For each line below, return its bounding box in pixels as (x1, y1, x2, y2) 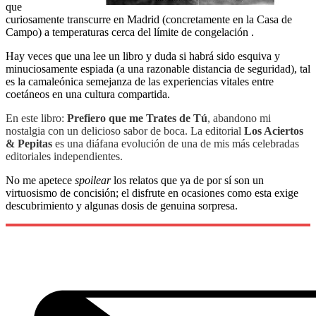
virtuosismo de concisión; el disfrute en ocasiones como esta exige (6, 187, 298, 200)
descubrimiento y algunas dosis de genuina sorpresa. (6, 200, 238, 212)
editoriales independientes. (6, 150, 123, 163)
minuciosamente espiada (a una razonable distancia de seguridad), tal (6, 63, 310, 75)
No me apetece (6, 174, 75, 187)
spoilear (75, 174, 111, 187)
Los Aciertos (244, 125, 303, 138)
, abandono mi (207, 112, 271, 125)
